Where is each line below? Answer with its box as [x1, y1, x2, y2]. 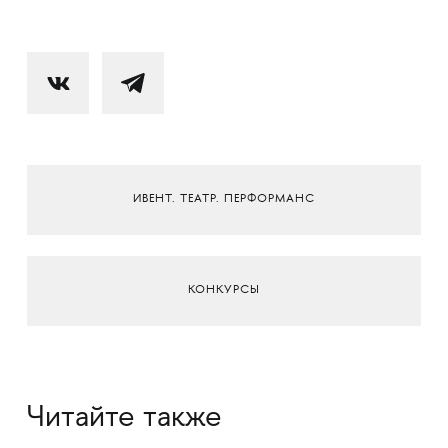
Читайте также [26, 402, 222, 435]
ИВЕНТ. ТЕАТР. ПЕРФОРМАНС [133, 193, 315, 207]
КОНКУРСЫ [188, 284, 260, 298]
